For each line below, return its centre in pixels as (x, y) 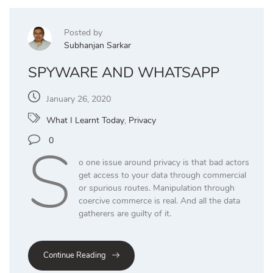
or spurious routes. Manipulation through (156, 188)
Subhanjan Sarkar (97, 45)
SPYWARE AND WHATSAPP (124, 72)
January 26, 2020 (79, 99)
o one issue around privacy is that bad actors (164, 162)
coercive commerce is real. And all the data (159, 200)
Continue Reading (75, 255)
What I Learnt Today (85, 120)
